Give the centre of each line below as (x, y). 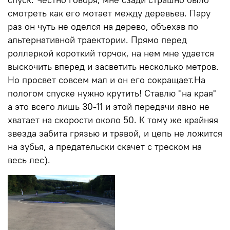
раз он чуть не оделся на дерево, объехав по (103, 26)
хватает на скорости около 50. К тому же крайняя (113, 120)
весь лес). (29, 160)
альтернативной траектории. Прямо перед (97, 40)
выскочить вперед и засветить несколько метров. (113, 66)
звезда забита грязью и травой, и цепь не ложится (115, 133)
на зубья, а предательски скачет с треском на (105, 147)
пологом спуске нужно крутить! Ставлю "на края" (112, 93)
